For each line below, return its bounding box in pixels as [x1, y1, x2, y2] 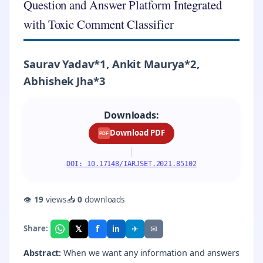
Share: [23, 223, 48, 234]
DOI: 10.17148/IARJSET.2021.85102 [66, 159, 197, 168]
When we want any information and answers [61, 247, 240, 258]
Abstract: [23, 247, 62, 258]
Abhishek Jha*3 [23, 73, 106, 89]
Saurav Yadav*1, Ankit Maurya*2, [23, 56, 200, 72]
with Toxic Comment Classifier [23, 16, 174, 33]
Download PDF [110, 127, 165, 139]
